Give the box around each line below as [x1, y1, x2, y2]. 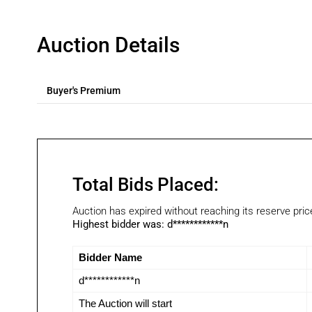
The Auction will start [78, 297, 172, 309]
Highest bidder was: [72, 218, 167, 231]
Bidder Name [78, 251, 142, 263]
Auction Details [36, 33, 180, 57]
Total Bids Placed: [72, 174, 219, 195]
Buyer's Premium [46, 85, 120, 96]
